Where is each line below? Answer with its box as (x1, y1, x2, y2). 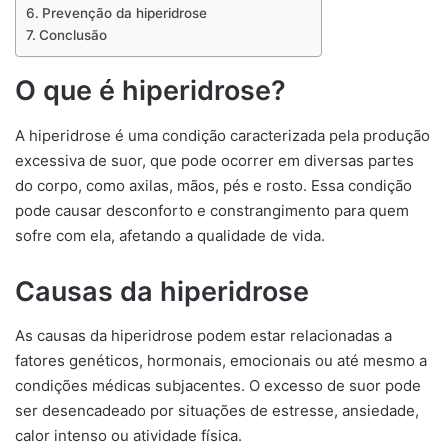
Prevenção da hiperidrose (41, 5, 207, 21)
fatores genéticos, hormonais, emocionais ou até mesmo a (15, 351, 427, 370)
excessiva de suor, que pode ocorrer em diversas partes (15, 150, 414, 170)
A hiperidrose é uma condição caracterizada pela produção (15, 125, 430, 145)
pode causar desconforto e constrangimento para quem (15, 200, 409, 220)
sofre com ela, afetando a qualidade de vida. (15, 225, 325, 245)
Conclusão (38, 27, 107, 43)
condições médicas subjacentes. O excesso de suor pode (15, 376, 421, 395)
